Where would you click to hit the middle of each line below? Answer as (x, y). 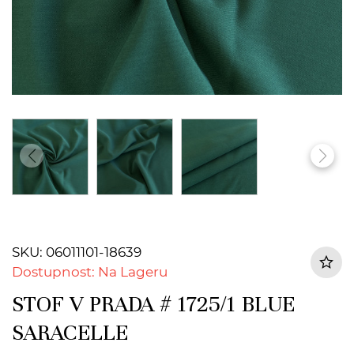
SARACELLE (70, 333)
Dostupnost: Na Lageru (90, 272)
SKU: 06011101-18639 (77, 252)
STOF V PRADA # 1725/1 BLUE (153, 304)
